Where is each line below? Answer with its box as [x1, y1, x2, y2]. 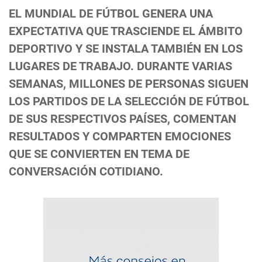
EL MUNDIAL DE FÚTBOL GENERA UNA [9, 6, 213, 21]
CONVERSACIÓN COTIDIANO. [9, 164, 163, 179]
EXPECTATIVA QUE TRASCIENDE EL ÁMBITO [9, 24, 243, 39]
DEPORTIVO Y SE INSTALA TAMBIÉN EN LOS [9, 42, 243, 56]
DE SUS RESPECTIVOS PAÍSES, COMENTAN [9, 112, 236, 126]
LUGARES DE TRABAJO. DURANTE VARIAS [9, 59, 232, 74]
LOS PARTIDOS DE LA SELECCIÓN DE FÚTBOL [9, 94, 249, 109]
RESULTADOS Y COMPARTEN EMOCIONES [9, 129, 231, 144]
